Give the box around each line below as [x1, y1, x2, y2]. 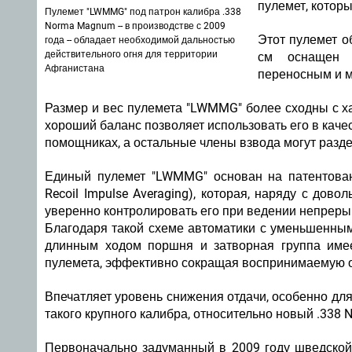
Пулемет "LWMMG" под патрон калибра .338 [45, 6, 241, 17]
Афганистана [45, 63, 104, 74]
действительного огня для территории [45, 49, 218, 60]
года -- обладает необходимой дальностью [45, 35, 235, 46]
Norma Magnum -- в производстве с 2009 [45, 20, 225, 31]
